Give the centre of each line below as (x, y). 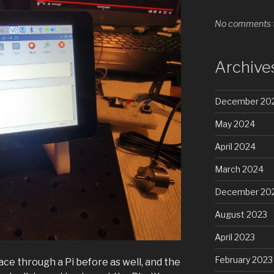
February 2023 (243, 260)
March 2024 (239, 169)
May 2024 (235, 124)
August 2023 (241, 215)
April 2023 (235, 237)
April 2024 (235, 147)
